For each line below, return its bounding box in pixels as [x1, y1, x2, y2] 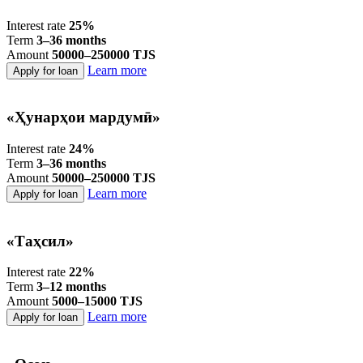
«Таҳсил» [6, 232, 74, 250]
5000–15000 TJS [52, 294, 143, 309]
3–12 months [36, 280, 106, 294]
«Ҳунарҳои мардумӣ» [6, 109, 160, 126]
